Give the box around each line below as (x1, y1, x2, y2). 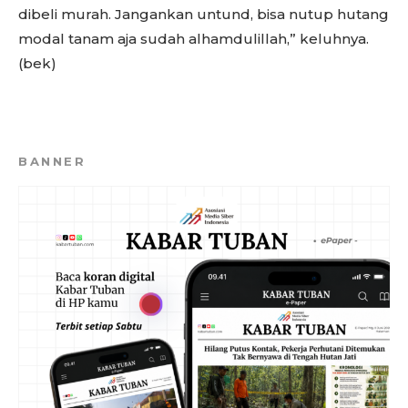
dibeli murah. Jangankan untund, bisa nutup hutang (18, 5, 389, 23)
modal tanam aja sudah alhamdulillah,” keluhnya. (18, 30, 369, 47)
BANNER (18, 154, 86, 168)
